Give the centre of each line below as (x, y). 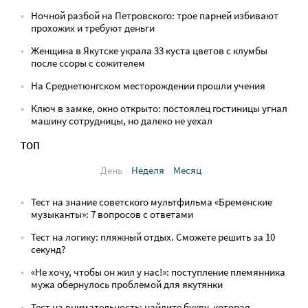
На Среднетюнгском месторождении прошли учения (148, 86)
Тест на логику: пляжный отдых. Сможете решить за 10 (153, 237)
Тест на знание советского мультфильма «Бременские (152, 202)
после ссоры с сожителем (88, 63)
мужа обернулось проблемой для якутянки (127, 285)
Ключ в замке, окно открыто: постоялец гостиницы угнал (159, 109)
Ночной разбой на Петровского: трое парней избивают (155, 16)
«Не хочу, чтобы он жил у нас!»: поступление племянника (158, 272)
